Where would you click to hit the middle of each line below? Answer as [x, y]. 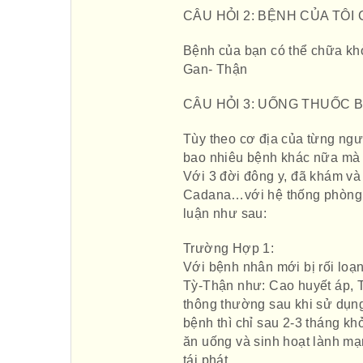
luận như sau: [225, 214]
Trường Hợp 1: [229, 248]
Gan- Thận [216, 69]
